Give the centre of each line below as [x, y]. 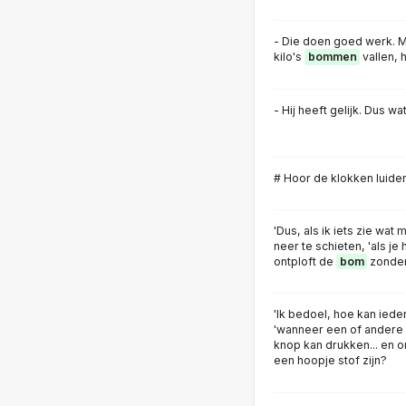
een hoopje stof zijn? [330, 361]
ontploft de [305, 261]
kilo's [289, 57]
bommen [332, 57]
